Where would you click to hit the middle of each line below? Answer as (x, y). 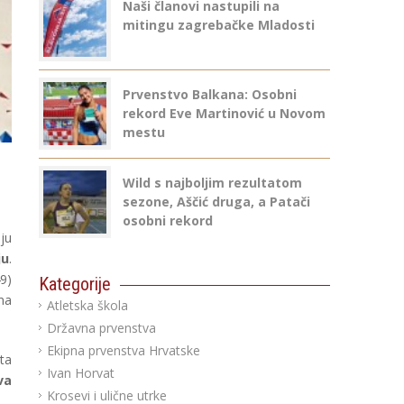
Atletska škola (87, 305)
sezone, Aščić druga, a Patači (216, 202)
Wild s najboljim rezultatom (212, 183)
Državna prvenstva (101, 328)
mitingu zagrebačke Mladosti (218, 25)
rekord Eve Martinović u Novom (224, 113)
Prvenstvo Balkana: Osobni (209, 94)
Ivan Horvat (80, 373)
